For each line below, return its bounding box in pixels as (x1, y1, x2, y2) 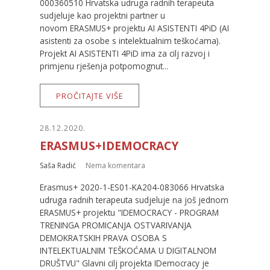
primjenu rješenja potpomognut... (40, 60, 168, 72)
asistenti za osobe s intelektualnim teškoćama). (40, 35, 221, 47)
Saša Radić (40, 160, 76, 171)
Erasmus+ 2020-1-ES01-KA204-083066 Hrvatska (40, 181, 224, 193)
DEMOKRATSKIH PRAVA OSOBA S (40, 232, 167, 244)
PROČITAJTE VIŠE (55, 90, 124, 101)
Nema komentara (86, 160, 145, 171)
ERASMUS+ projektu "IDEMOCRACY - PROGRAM (40, 207, 219, 219)
